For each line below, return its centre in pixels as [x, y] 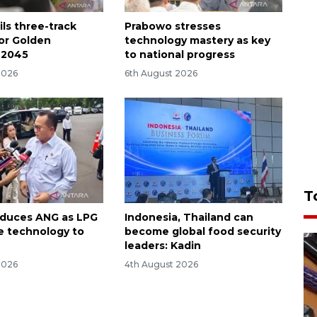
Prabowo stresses [172, 27]
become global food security [202, 231]
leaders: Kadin [162, 245]
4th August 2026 [161, 264]
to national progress [179, 55]
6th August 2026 [161, 73]
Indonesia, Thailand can [189, 217]
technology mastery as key [197, 41]
